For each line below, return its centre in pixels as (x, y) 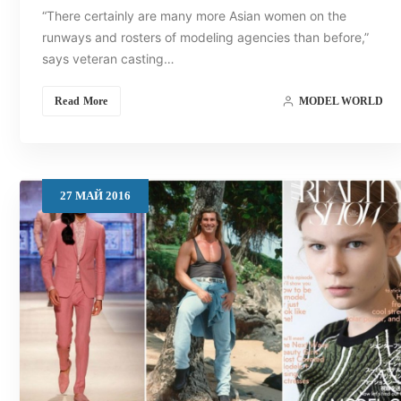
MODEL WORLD (341, 102)
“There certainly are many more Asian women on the (194, 16)
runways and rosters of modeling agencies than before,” (205, 38)
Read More (81, 102)
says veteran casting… (108, 59)
